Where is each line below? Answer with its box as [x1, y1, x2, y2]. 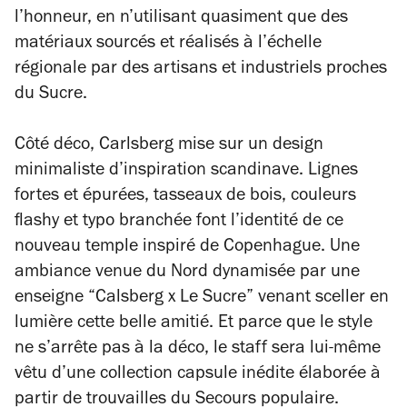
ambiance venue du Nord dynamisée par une [15, 264, 360, 283]
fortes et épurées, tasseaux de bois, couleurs [15, 188, 356, 206]
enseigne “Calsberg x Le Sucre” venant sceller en [15, 290, 389, 308]
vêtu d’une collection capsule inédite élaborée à [15, 366, 381, 384]
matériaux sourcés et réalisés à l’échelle [15, 35, 322, 54]
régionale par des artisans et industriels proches [15, 61, 387, 79]
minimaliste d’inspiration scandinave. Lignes [15, 163, 358, 181]
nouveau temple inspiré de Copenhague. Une [15, 239, 360, 257]
